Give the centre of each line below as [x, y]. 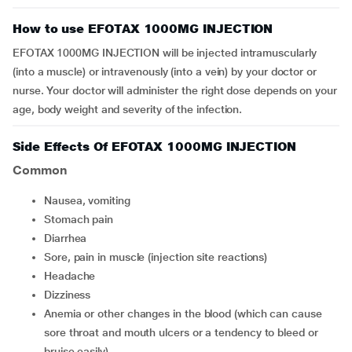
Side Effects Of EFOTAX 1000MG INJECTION [154, 147]
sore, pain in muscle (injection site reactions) [159, 257]
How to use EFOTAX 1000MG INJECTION [143, 29]
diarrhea [69, 238]
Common [40, 170]
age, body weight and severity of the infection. [128, 109]
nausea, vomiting [91, 200]
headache [73, 276]
